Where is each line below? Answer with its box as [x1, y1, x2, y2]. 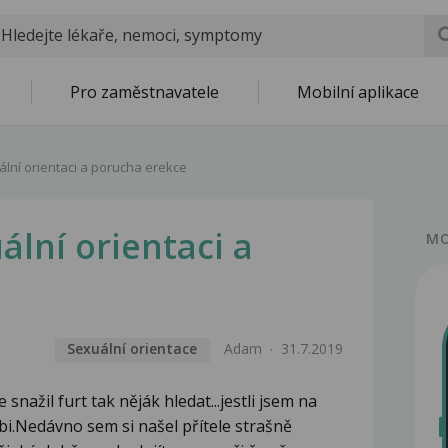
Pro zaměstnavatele [70, 81, 219, 103]
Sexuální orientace [67, 339, 198, 359]
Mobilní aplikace [297, 81, 419, 103]
